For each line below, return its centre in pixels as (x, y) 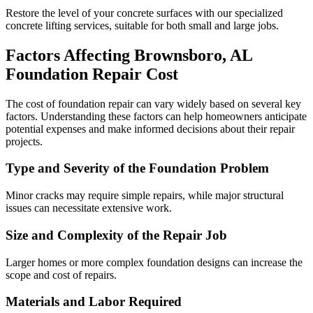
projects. (24, 141)
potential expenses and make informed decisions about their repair (150, 129)
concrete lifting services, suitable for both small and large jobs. (142, 25)
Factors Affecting (70, 55)
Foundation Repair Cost (92, 74)
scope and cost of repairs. (61, 275)
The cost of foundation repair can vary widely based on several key (153, 103)
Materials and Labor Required (94, 302)
